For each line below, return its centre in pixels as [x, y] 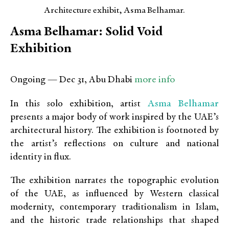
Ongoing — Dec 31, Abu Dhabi [72, 80]
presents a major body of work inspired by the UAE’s [114, 118]
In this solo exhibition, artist [79, 104]
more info [155, 80]
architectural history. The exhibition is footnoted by [114, 131]
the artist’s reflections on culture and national [114, 144]
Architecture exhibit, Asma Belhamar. [114, 10]
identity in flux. [41, 157]
